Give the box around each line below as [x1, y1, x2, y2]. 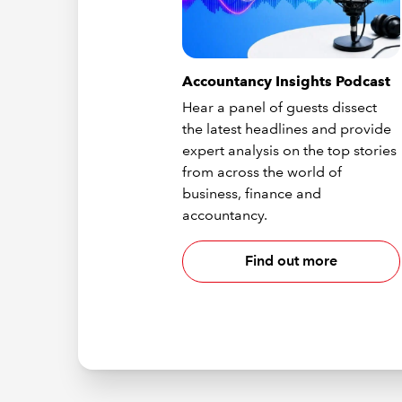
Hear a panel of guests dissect [182, 98, 378, 116]
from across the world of [182, 162, 343, 180]
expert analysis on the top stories [182, 141, 398, 159]
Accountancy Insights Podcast [182, 72, 391, 90]
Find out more [245, 252, 337, 270]
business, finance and [182, 184, 322, 202]
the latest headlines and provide [182, 119, 392, 137]
